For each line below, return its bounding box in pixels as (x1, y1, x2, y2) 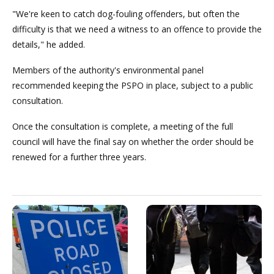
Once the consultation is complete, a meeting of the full (12, 120, 233, 132)
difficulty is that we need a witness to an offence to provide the (12, 23, 262, 35)
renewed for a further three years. (12, 150, 146, 163)
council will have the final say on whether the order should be (12, 135, 254, 147)
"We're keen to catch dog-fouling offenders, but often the (12, 7, 240, 20)
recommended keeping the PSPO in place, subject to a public (12, 79, 253, 91)
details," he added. (12, 38, 85, 50)
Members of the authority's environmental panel (12, 64, 204, 76)
